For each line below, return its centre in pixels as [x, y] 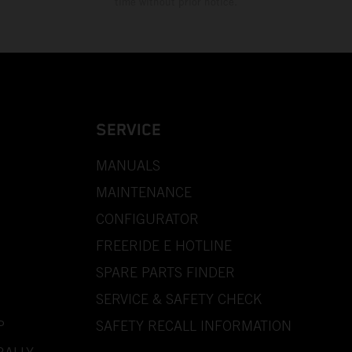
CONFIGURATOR [147, 218]
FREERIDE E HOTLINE [163, 245]
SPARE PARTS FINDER [165, 272]
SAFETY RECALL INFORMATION [193, 325]
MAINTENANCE [143, 192]
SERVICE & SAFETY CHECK [178, 299]
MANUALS [128, 165]
